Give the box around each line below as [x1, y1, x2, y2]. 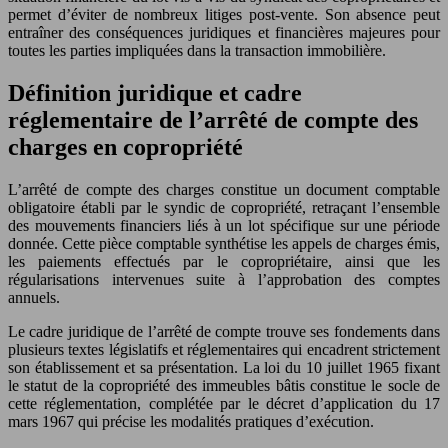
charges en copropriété [8, 133, 243, 160]
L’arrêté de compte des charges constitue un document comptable [8, 180, 440, 198]
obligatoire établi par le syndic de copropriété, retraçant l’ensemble [8, 198, 440, 216]
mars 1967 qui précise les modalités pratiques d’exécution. [8, 412, 374, 430]
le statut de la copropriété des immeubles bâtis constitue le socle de [8, 376, 440, 394]
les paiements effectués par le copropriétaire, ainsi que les [8, 252, 440, 270]
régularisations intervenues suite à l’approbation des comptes [8, 270, 440, 288]
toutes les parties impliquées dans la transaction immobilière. [8, 41, 386, 59]
